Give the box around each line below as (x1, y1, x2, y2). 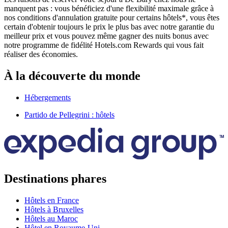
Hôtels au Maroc (24, 214, 78, 223)
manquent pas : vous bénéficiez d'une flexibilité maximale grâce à (4, 4, 214, 13)
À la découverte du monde (4, 69, 140, 82)
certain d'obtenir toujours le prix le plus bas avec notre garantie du (4, 22, 214, 31)
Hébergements (24, 93, 71, 102)
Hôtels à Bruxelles (24, 205, 83, 214)
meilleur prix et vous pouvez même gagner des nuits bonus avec (4, 31, 209, 40)
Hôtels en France (24, 195, 79, 205)
